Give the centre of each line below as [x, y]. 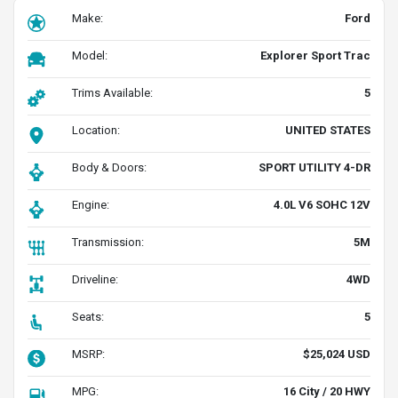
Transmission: [108, 242]
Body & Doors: [109, 167]
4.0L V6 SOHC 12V [322, 205]
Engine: [91, 205]
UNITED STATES [328, 130]
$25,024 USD [337, 354]
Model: [90, 56]
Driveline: [95, 279]
